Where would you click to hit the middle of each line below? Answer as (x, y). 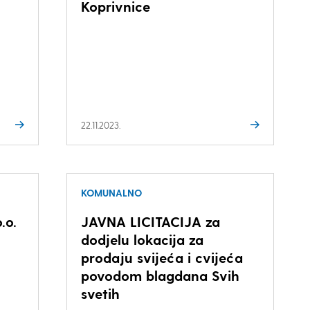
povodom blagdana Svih (160, 275)
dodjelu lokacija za (142, 239)
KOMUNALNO (111, 193)
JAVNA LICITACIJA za (150, 221)
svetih (100, 293)
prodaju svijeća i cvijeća (162, 257)
